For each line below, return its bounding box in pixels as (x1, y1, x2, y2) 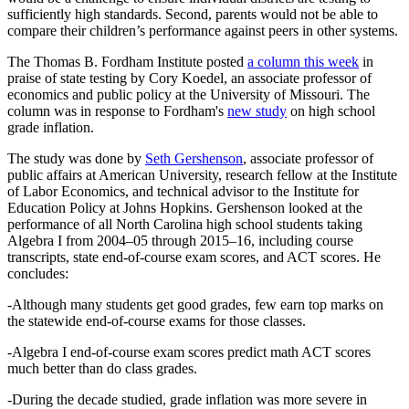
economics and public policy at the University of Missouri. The (7, 87, 370, 103)
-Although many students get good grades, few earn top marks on (7, 297, 383, 313)
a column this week (247, 54, 359, 70)
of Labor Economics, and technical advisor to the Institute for (7, 184, 359, 200)
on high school (287, 103, 375, 120)
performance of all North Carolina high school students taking (7, 216, 362, 233)
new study (227, 103, 287, 120)
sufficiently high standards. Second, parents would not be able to (7, 6, 378, 23)
